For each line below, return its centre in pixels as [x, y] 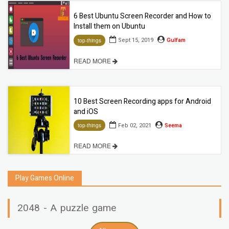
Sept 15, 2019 [136, 40]
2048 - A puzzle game [67, 208]
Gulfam [176, 40]
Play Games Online [45, 178]
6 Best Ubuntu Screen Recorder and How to [142, 16]
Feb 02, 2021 [135, 125]
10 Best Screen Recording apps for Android [142, 101]
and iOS [86, 111]
